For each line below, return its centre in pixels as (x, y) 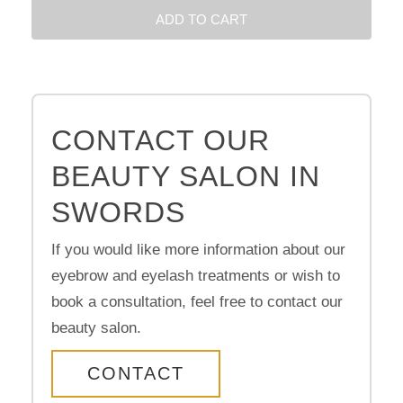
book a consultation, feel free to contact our (197, 301)
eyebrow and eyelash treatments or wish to (196, 275)
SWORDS (118, 212)
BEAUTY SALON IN (186, 176)
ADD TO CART (201, 19)
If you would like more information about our (198, 249)
